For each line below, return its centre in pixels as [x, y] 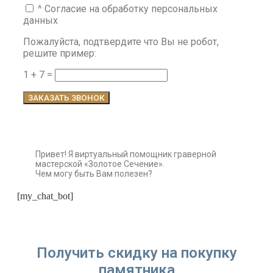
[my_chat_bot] [45, 196]
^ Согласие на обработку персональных [128, 9]
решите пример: [60, 53]
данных [41, 20]
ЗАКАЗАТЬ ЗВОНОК [66, 97]
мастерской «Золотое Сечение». [100, 164]
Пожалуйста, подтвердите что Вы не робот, [121, 41]
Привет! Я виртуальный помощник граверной [126, 154]
